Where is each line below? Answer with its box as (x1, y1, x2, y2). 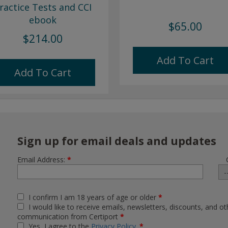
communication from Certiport (17, 212, 120, 221)
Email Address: (17, 155, 67, 164)
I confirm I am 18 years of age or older (28, 192, 158, 202)
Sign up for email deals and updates (17, 134, 216, 148)
